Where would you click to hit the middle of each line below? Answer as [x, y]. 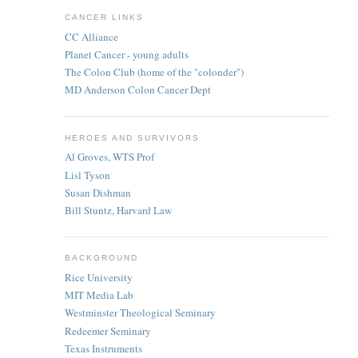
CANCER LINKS [104, 18]
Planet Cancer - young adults [126, 54]
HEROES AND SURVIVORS [132, 137]
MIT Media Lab [99, 295]
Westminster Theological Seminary [140, 313]
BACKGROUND [101, 258]
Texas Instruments [103, 348]
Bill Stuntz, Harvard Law [118, 211]
